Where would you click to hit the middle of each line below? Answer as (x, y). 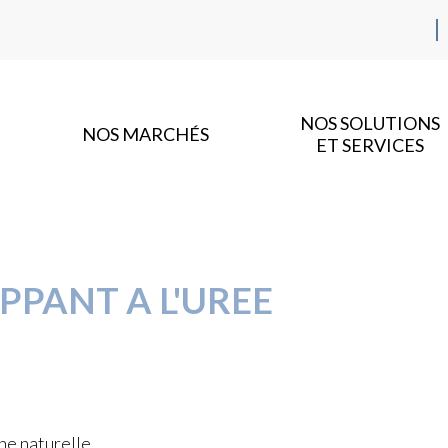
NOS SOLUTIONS (369, 123)
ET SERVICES (369, 145)
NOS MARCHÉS (145, 134)
